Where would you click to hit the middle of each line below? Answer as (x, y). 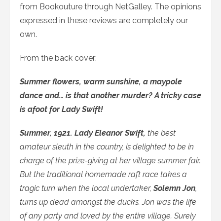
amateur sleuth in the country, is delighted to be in (107, 147)
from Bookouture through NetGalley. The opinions (110, 6)
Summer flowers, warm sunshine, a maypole (101, 81)
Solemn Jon (174, 188)
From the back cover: (58, 58)
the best (161, 133)
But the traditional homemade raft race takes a (103, 174)
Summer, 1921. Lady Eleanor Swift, (83, 133)
